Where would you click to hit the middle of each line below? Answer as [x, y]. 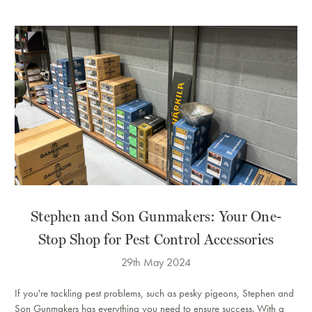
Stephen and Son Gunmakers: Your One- [156, 216]
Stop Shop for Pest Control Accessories [156, 239]
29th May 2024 [156, 262]
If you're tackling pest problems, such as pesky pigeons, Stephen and [154, 293]
